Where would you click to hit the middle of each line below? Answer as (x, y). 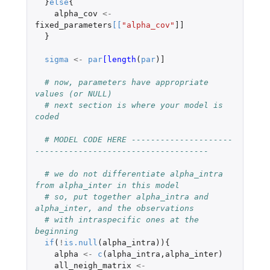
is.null (80, 242)
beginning (56, 231)
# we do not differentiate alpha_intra (133, 174)
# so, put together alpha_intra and (126, 196)
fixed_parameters (73, 25)
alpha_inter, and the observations (114, 208)
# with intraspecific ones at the (121, 219)
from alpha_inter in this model (107, 185)
